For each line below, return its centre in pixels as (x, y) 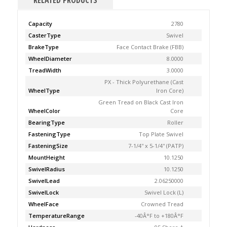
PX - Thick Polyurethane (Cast (144, 82)
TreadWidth (45, 70)
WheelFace (43, 204)
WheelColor (44, 111)
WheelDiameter (50, 59)
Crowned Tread (162, 204)
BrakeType (43, 47)
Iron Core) (170, 91)
